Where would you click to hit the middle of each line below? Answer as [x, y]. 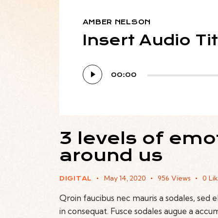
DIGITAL [76, 178]
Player [94, 79]
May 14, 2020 [125, 178]
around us [111, 155]
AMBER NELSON [117, 22]
